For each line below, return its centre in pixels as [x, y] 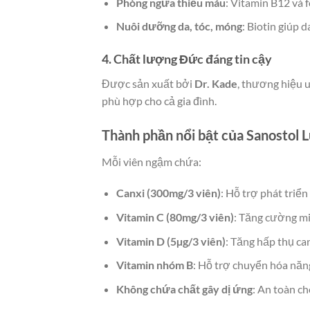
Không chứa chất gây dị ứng [184, 289]
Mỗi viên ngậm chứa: [152, 161]
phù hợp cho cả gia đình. [159, 100]
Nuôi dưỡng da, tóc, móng [179, 26]
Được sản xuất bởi [148, 83]
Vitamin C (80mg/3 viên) [175, 217]
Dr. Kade [216, 83]
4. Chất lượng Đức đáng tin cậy [187, 58]
